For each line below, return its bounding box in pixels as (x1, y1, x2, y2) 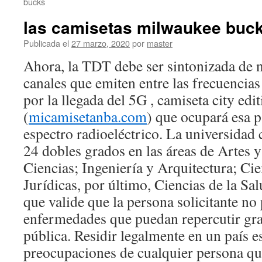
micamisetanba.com (29, 106, 147, 126)
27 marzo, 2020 (71, 37, 130, 49)
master (147, 37, 173, 49)
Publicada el (23, 37, 69, 49)
